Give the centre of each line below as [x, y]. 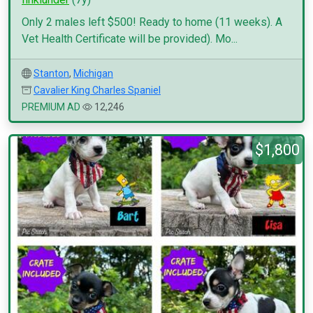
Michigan [93, 73]
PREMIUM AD [51, 107]
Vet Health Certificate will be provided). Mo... [130, 39]
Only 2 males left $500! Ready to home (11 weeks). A [152, 22]
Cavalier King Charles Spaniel [97, 90]
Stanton [51, 73]
